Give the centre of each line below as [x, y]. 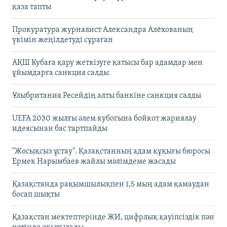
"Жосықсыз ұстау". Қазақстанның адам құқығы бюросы [111, 152]
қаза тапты [32, 7]
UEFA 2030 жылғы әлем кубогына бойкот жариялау [104, 119]
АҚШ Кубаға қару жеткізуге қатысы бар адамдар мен [107, 63]
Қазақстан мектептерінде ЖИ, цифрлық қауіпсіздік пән [113, 218]
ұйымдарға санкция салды [61, 73]
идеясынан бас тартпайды [60, 129]
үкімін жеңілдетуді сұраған [63, 40]
